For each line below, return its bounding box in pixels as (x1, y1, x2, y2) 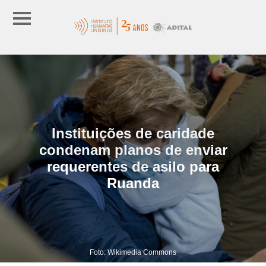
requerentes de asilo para (47, 158, 219, 175)
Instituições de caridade (52, 125, 214, 141)
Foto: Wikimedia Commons (90, 248, 176, 256)
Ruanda (107, 175, 159, 191)
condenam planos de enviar (39, 141, 227, 158)
